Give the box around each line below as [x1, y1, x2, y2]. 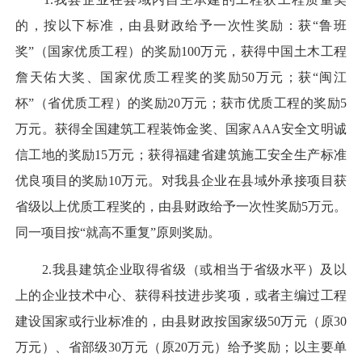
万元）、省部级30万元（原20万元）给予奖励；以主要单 [15, 340, 347, 355]
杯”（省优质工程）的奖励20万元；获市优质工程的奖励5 [15, 96, 347, 111]
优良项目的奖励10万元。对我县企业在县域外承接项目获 [15, 174, 347, 188]
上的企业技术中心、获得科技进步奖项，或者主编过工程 [15, 288, 347, 303]
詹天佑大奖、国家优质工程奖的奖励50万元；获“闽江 [15, 70, 347, 85]
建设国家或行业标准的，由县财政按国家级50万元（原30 [15, 314, 347, 329]
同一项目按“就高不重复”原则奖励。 [15, 225, 221, 240]
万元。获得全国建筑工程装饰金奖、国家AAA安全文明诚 [15, 122, 347, 137]
